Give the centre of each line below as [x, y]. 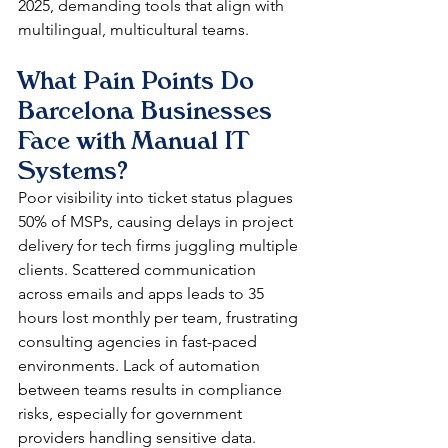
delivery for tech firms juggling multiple [160, 246]
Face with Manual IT [137, 141]
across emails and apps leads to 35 [143, 294]
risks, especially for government [132, 414]
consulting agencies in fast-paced [139, 342]
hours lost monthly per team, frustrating [160, 318]
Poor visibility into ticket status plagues [157, 198]
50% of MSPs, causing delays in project [157, 222]
